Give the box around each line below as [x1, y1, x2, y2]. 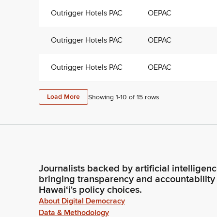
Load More [47, 93, 80, 101]
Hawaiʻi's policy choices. [39, 184, 142, 196]
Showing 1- [88, 93, 120, 101]
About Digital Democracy [39, 196, 125, 206]
